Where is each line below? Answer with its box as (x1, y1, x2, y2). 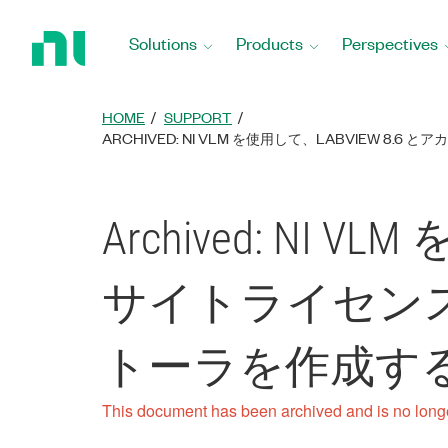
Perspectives (342, 32, 438, 54)
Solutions (129, 32, 197, 54)
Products (236, 32, 303, 54)
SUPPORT (164, 107, 232, 127)
